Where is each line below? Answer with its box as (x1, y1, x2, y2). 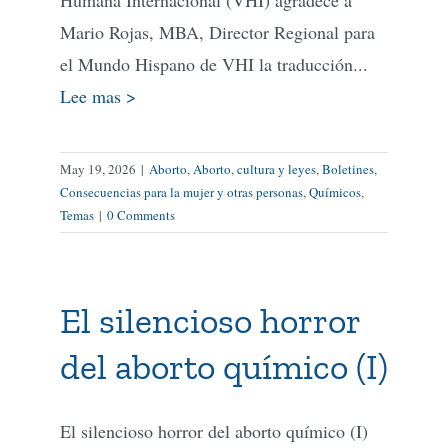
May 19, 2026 (60, 159, 136, 178)
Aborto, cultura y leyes (193, 159, 316, 178)
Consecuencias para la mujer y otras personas (60, 182, 303, 201)
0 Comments (107, 205, 175, 224)
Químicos (309, 182, 361, 201)
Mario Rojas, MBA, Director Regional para (60, 19, 375, 44)
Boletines (322, 159, 374, 178)
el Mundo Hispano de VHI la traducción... (60, 51, 368, 76)
